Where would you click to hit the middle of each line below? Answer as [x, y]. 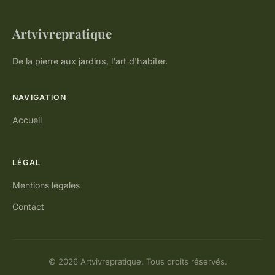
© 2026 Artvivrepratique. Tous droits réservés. [137, 262]
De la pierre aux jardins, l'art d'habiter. [90, 61]
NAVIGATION [40, 98]
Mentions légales [46, 185]
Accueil [27, 120]
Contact [28, 207]
